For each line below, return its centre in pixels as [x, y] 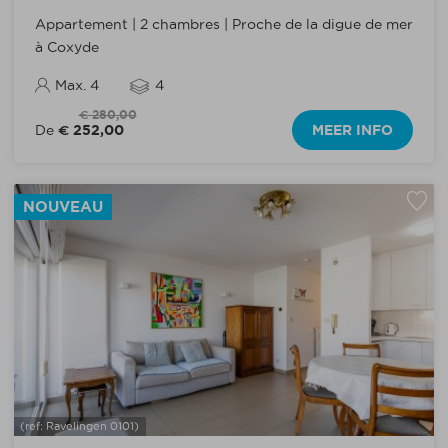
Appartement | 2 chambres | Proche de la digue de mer [223, 25]
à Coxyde [66, 48]
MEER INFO [352, 129]
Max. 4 [77, 85]
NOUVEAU [62, 206]
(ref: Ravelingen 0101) [80, 426]
